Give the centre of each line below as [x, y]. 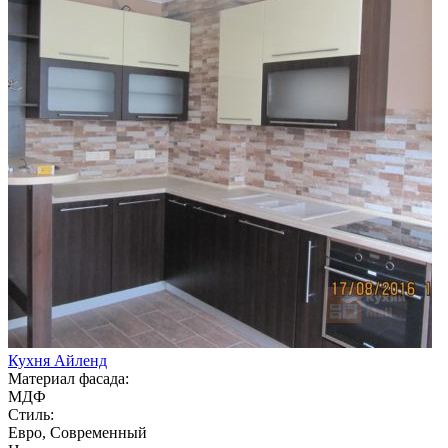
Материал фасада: [68, 378]
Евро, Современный [77, 432]
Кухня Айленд [57, 360]
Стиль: [31, 414]
